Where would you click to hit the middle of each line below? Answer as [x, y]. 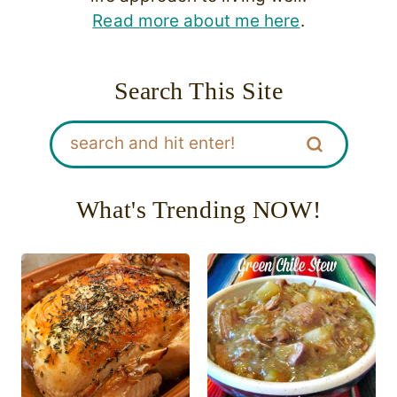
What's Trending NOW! [198, 209]
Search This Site [198, 91]
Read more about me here [196, 20]
